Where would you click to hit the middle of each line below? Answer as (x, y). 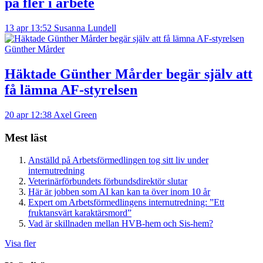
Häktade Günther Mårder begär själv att (129, 74)
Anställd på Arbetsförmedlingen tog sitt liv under (118, 160)
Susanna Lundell (85, 28)
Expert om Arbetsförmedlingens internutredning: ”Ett (126, 203)
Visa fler (20, 244)
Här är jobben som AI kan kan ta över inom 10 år (119, 192)
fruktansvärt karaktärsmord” (80, 213)
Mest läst (26, 137)
